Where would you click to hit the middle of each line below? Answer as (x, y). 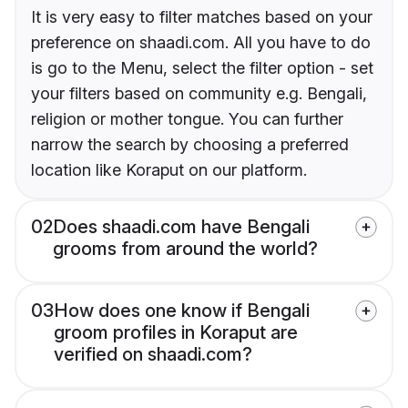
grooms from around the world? (185, 248)
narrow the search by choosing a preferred (190, 144)
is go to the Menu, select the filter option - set (202, 67)
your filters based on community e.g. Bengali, (199, 93)
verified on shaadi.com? (153, 354)
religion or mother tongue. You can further (187, 118)
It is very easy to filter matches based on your (202, 16)
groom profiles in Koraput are (176, 332)
